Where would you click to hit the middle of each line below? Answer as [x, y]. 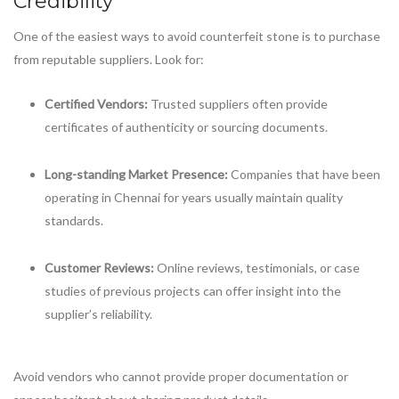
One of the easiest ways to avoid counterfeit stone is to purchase [197, 37]
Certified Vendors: [96, 103]
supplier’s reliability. [98, 314]
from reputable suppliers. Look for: [109, 60]
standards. [74, 221]
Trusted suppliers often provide [238, 103]
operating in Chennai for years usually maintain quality [194, 198]
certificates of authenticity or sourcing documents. [186, 126]
